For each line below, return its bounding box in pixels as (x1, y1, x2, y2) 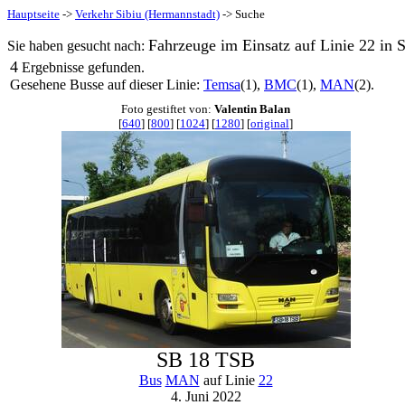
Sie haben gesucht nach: (7, 38, 148, 53)
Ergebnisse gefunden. (18, 60, 145, 75)
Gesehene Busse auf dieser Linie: (10, 77, 203, 92)
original (250, 117, 289, 130)
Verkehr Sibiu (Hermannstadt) (75, 7, 220, 21)
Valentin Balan (214, 102, 290, 116)
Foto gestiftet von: (121, 102, 214, 116)
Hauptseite (7, 7, 60, 21)
